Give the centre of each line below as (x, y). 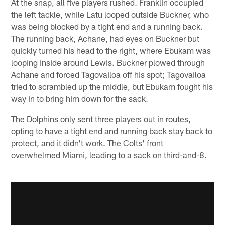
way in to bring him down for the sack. (80, 99)
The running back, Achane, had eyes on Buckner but (105, 38)
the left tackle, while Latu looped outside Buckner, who (110, 14)
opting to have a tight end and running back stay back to (112, 131)
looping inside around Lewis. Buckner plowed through (108, 63)
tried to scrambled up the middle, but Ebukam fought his (112, 87)
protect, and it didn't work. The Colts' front (87, 143)
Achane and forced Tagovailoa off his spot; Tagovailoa (109, 75)
